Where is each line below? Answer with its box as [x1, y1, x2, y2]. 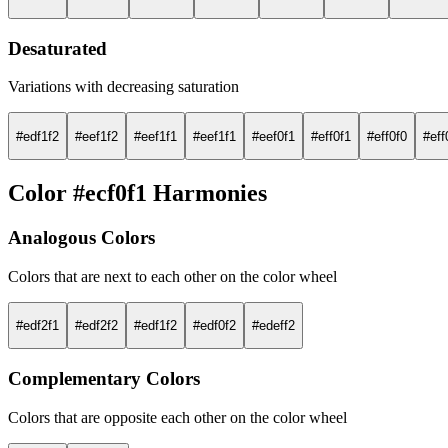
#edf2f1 [16, 317, 59, 333]
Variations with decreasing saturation [8, 78, 239, 96]
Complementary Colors [8, 367, 200, 389]
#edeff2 [252, 317, 295, 333]
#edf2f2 [75, 317, 118, 333]
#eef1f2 [75, 128, 118, 144]
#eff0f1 [311, 128, 351, 144]
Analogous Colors [8, 226, 155, 248]
